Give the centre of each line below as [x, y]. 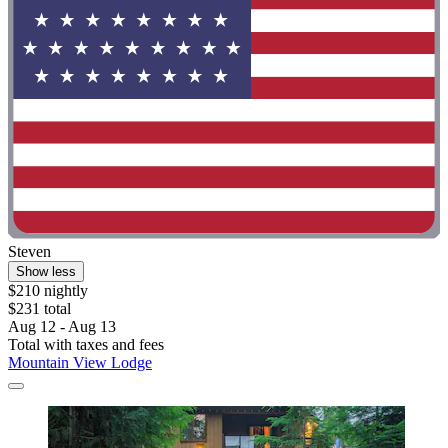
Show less [46, 272]
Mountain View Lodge [80, 363]
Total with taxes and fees [86, 345]
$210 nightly [48, 291]
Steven [29, 252]
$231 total [39, 309]
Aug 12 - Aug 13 [62, 327]
